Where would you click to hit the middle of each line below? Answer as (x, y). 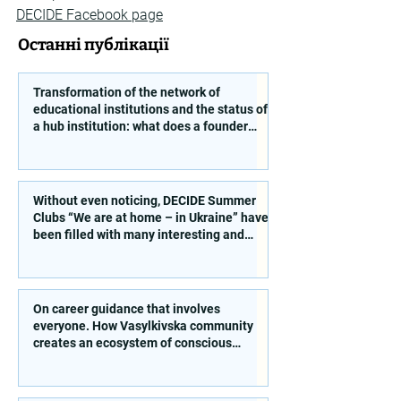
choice (52, 360)
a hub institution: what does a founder (141, 127)
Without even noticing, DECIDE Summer (145, 201)
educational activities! (97, 252)
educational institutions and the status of (150, 110)
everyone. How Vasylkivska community (143, 326)
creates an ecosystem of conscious (132, 343)
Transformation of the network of (127, 93)
